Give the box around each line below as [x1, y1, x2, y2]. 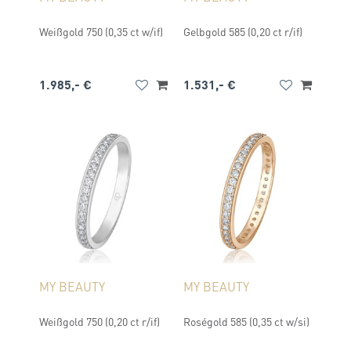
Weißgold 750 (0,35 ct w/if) [39, 24, 163, 38]
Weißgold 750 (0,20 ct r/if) [39, 314, 160, 328]
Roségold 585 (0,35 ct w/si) [183, 314, 309, 328]
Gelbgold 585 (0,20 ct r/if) [183, 24, 302, 38]
